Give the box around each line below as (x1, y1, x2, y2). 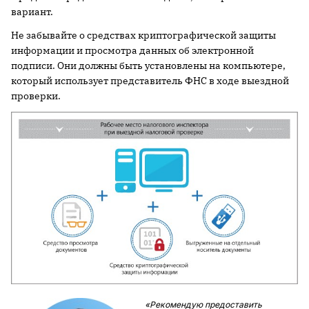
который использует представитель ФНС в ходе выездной (11, 74, 289, 87)
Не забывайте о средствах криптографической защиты (11, 28, 276, 41)
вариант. (11, 5, 53, 18)
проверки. (11, 89, 61, 102)
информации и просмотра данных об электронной (11, 43, 254, 57)
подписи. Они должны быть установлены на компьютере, (11, 59, 286, 72)
